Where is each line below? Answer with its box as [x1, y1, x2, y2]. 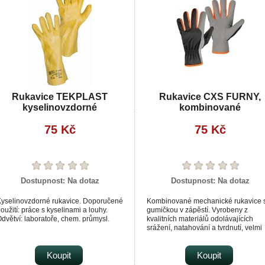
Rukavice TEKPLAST [12, 91, 108, 102]
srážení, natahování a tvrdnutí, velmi [147, 223, 262, 232]
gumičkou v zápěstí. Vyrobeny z [147, 205, 248, 214]
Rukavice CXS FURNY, [159, 91, 261, 102]
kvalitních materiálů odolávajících [147, 214, 253, 223]
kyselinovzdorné [22, 102, 97, 112]
